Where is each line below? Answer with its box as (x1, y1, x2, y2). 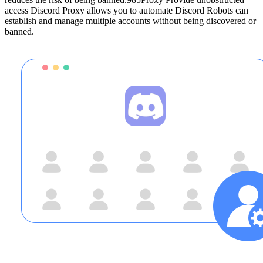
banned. (5, 26, 34, 36)
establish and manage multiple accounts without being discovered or (5, 16, 256, 26)
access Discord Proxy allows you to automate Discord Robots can (5, 5, 248, 15)
